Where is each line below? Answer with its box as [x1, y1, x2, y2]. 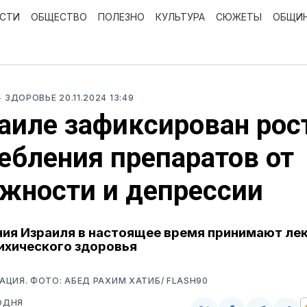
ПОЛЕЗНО [98, 11, 145, 23]
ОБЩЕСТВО [31, 11, 87, 23]
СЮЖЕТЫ [216, 11, 262, 23]
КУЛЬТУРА [156, 11, 205, 23]
